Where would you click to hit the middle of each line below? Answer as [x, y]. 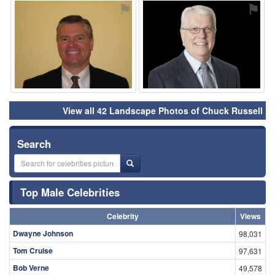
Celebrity [122, 216]
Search [34, 143]
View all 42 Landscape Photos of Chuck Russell [163, 110]
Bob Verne [31, 267]
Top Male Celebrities [70, 192]
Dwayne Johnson [43, 233]
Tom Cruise [33, 250]
